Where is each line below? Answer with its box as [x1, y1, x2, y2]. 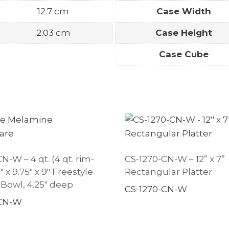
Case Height [155, 27, 212, 38]
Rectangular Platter [125, 166, 212, 177]
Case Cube [158, 49, 209, 59]
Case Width [156, 6, 211, 16]
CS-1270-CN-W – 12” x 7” [125, 153, 225, 164]
